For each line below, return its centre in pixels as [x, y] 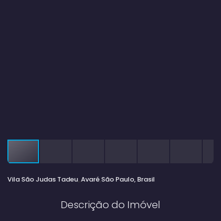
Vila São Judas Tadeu [43, 179]
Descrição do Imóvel [110, 204]
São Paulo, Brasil [128, 179]
